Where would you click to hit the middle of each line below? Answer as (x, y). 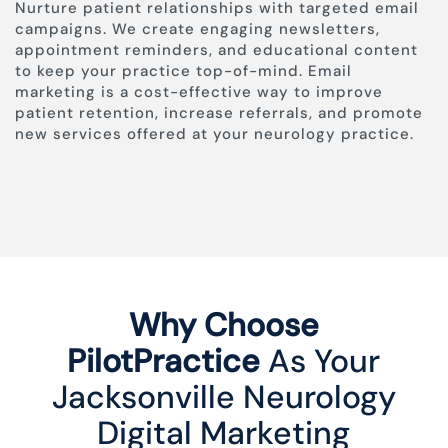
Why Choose (223, 325)
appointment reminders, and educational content (216, 50)
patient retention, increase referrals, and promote (219, 113)
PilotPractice (164, 361)
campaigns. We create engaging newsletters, (197, 29)
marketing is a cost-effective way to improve (199, 92)
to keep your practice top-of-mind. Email (183, 71)
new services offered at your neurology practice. (214, 134)
